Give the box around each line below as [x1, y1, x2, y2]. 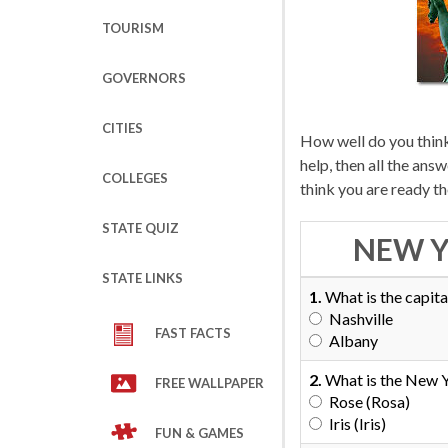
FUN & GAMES [155, 425, 244, 441]
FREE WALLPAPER [155, 375, 264, 391]
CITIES [102, 120, 143, 136]
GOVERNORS [102, 70, 186, 86]
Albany [329, 331, 378, 350]
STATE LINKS [102, 270, 183, 286]
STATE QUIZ [102, 220, 179, 236]
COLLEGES [102, 170, 168, 186]
